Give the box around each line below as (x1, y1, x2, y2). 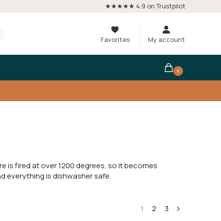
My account (147, 35, 185, 44)
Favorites (100, 35, 130, 44)
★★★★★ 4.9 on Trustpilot (105, 1, 185, 10)
